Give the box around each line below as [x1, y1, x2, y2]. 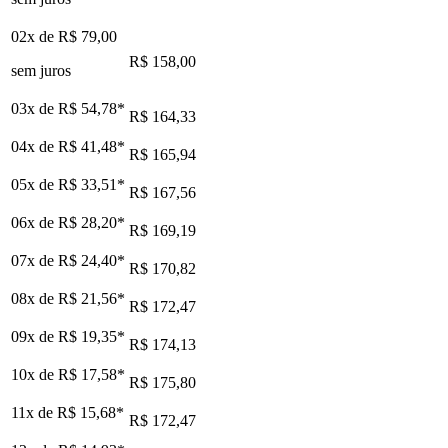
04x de [11, 137, 58, 155]
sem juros [11, 61, 71, 79]
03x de [11, 99, 58, 117]
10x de [11, 365, 58, 383]
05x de [11, 175, 58, 193]
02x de [11, 27, 58, 45]
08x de [11, 289, 58, 307]
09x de [11, 327, 58, 345]
